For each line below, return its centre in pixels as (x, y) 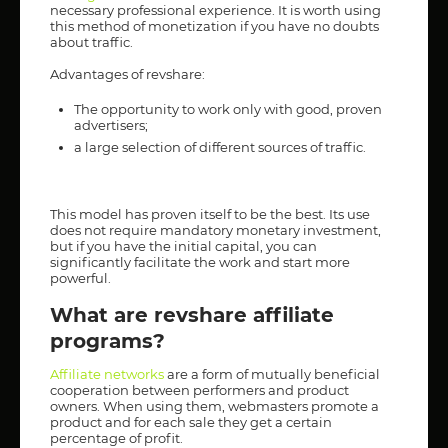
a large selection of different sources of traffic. (220, 146)
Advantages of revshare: (127, 73)
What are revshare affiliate (192, 314)
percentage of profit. (116, 437)
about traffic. (91, 41)
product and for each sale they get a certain (191, 421)
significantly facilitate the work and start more (200, 261)
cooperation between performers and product (199, 389)
